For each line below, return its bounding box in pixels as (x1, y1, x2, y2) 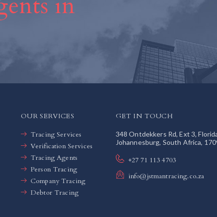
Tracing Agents (31, 153, 77, 162)
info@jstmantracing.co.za (128, 171, 204, 181)
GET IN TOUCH (115, 111, 173, 121)
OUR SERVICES (20, 111, 75, 121)
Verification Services (31, 141, 93, 151)
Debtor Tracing (31, 187, 78, 197)
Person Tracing (31, 164, 77, 174)
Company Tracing (31, 176, 86, 186)
